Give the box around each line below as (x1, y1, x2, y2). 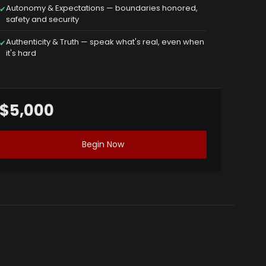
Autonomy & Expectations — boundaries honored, (6, 2, 198, 14)
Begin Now (82, 138, 125, 151)
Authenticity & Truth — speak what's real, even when (6, 36, 205, 48)
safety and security (6, 14, 80, 26)
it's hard (6, 47, 37, 59)
